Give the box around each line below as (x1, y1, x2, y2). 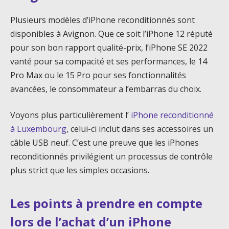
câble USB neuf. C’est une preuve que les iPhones (10, 137, 199, 149)
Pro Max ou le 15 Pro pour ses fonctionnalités (10, 69, 186, 81)
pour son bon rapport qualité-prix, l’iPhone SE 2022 (10, 41, 208, 53)
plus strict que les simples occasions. (10, 165, 149, 176)
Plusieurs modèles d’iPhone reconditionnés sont (10, 14, 195, 26)
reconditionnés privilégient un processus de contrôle (10, 151, 213, 163)
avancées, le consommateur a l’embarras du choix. (10, 83, 201, 95)
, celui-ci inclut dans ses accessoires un (66, 123, 213, 135)
